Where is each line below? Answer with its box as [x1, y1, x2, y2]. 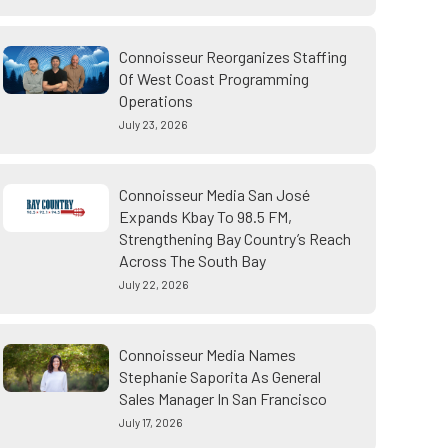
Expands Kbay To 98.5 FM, [118, 207, 292, 226]
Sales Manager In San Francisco [118, 389, 327, 408]
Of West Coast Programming [118, 69, 309, 88]
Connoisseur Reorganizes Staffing [118, 47, 347, 66]
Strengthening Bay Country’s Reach [118, 229, 351, 248]
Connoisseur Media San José [118, 185, 310, 204]
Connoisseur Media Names [118, 345, 296, 364]
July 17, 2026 [118, 416, 182, 429]
